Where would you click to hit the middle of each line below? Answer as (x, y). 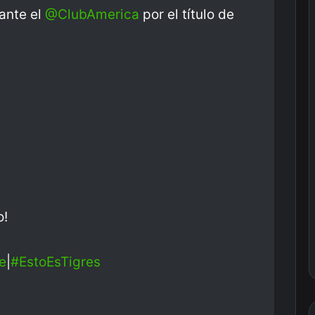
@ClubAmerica (92, 14)
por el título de (187, 14)
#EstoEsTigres (56, 262)
